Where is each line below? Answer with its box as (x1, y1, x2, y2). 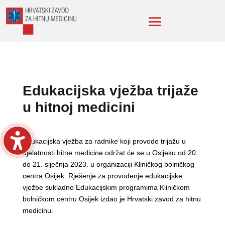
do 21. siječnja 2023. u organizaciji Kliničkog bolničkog (22, 160, 194, 169)
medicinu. (22, 206, 53, 215)
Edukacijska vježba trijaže (22, 83, 198, 99)
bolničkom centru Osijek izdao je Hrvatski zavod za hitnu (22, 195, 201, 203)
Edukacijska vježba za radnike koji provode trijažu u (22, 137, 186, 146)
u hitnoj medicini (22, 99, 135, 116)
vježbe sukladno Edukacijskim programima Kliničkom (22, 183, 190, 192)
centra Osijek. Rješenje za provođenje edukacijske (22, 172, 182, 180)
